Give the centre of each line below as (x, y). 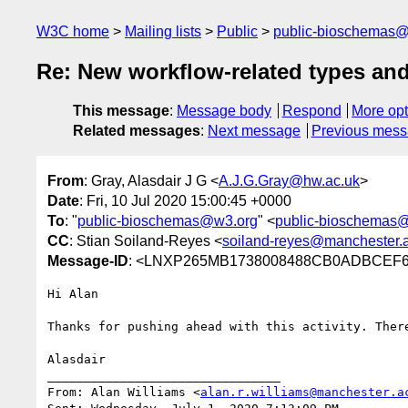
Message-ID (88, 260)
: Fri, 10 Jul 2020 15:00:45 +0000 (185, 200)
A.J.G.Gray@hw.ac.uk (289, 180)
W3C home (73, 31)
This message (121, 111)
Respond (311, 111)
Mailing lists (163, 31)
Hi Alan (73, 293)
